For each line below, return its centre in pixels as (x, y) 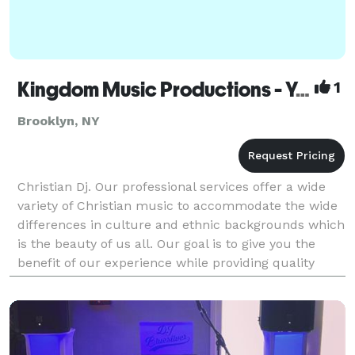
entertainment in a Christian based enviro (145, 281)
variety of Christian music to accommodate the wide (177, 205)
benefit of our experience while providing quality (166, 262)
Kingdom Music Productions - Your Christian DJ (303, 89)
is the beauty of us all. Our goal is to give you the (166, 243)
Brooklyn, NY (59, 120)
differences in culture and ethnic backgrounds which (181, 224)
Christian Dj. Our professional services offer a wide (172, 186)
